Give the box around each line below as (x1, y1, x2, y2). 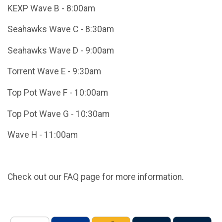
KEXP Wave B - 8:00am (7, 3, 97, 13)
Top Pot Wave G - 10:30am (7, 109, 110, 119)
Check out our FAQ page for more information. (7, 172, 184, 182)
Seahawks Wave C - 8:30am (7, 24, 116, 35)
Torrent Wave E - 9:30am (7, 66, 101, 77)
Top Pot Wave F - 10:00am (7, 87, 110, 98)
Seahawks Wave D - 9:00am (7, 45, 114, 55)
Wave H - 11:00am (7, 130, 78, 140)
